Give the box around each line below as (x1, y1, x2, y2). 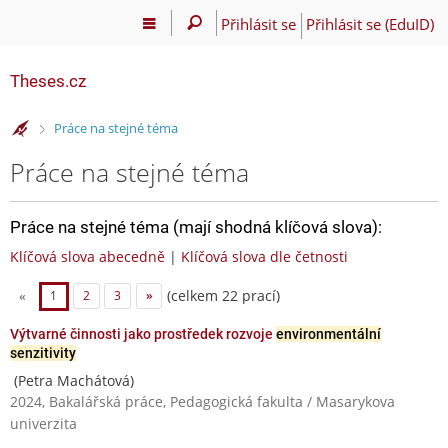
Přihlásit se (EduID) (305, 13, 434, 34)
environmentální (276, 325, 381, 342)
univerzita (10, 413, 77, 433)
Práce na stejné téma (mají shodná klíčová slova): (10, 216, 382, 237)
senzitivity (10, 344, 76, 361)
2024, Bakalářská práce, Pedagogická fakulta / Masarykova (10, 391, 395, 411)
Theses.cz (10, 71, 86, 91)
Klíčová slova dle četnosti (181, 246, 348, 266)
